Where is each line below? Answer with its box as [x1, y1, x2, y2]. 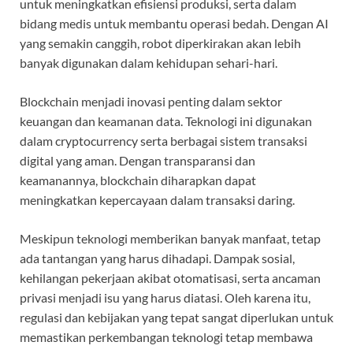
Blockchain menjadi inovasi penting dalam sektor [20, 94, 282, 110]
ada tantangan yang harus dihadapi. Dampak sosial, [20, 251, 295, 266]
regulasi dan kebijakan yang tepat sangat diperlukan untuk [20, 310, 333, 325]
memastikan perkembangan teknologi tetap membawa [20, 329, 313, 345]
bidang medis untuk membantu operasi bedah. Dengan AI [20, 16, 329, 32]
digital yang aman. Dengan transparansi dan [20, 153, 255, 169]
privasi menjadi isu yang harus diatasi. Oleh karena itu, [20, 290, 310, 306]
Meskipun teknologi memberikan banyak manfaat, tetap [20, 231, 321, 247]
